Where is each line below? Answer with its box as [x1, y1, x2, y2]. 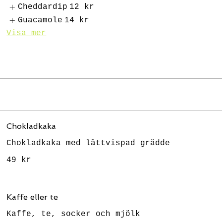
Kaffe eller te [6, 192, 58, 202]
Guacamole [17, 15, 62, 25]
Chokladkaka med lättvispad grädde [6, 138, 170, 148]
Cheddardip [17, 2, 67, 12]
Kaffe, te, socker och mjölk [6, 209, 141, 219]
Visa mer [6, 28, 47, 38]
